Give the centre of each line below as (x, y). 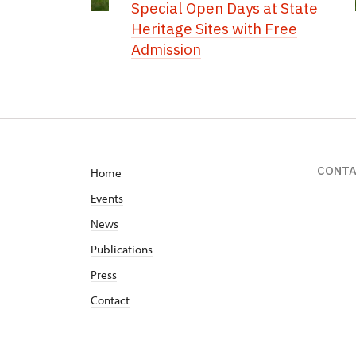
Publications (122, 249)
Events (107, 198)
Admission (166, 49)
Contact (110, 300)
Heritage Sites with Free (215, 29)
